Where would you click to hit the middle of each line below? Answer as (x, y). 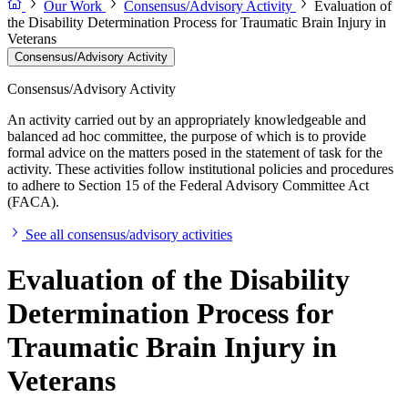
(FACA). (33, 202)
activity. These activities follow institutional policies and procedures (200, 169)
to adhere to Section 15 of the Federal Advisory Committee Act (188, 186)
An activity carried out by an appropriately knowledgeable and (187, 120)
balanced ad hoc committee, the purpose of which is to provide (187, 137)
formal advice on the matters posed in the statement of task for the (195, 153)
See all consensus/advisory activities (129, 235)
